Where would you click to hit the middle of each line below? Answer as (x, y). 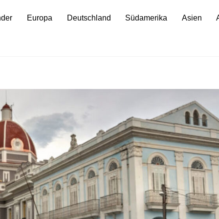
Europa (39, 18)
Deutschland (89, 18)
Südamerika (146, 18)
